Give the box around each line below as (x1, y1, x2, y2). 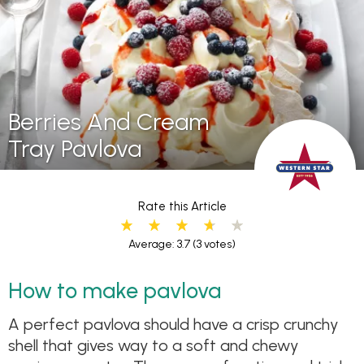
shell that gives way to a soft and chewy (8, 335, 298, 355)
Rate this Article (137, 198, 227, 214)
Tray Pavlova (8, 134, 141, 163)
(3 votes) (190, 236, 236, 251)
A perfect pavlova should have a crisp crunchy (8, 314, 338, 334)
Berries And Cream (8, 107, 209, 136)
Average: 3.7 (128, 236, 190, 251)
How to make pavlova (8, 277, 221, 305)
